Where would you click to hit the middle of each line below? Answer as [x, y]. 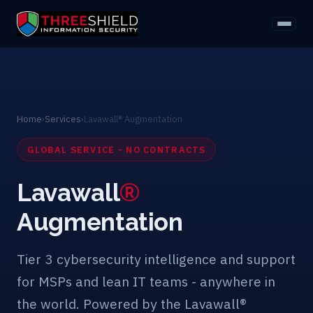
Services [63, 119]
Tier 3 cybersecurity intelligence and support [156, 259]
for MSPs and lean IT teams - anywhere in [146, 282]
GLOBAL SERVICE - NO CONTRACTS [116, 150]
